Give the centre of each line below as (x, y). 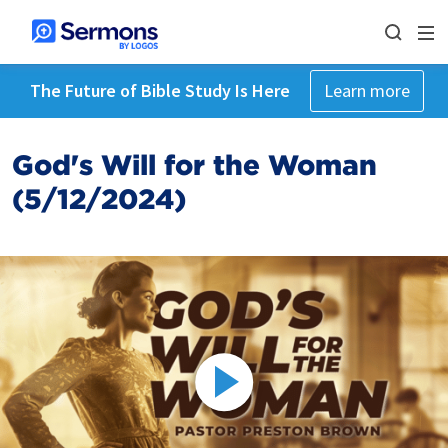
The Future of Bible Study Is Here (159, 90)
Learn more (366, 90)
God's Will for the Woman (194, 165)
